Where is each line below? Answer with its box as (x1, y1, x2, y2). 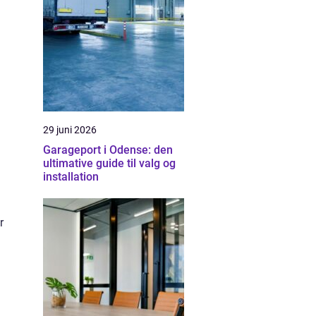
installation (43, 170, 99, 183)
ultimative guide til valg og (43, 157, 176, 170)
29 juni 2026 (43, 124, 97, 135)
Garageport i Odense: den (43, 143, 173, 157)
